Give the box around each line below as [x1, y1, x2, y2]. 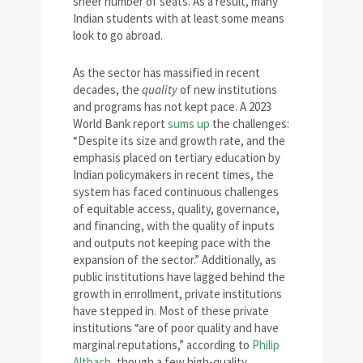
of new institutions [177, 82, 277, 98]
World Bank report [73, 116, 168, 132]
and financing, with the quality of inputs [73, 218, 275, 234]
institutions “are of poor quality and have [73, 320, 279, 336]
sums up [168, 116, 210, 132]
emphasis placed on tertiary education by [73, 150, 280, 166]
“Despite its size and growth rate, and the [73, 133, 285, 149]
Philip [252, 337, 280, 353]
